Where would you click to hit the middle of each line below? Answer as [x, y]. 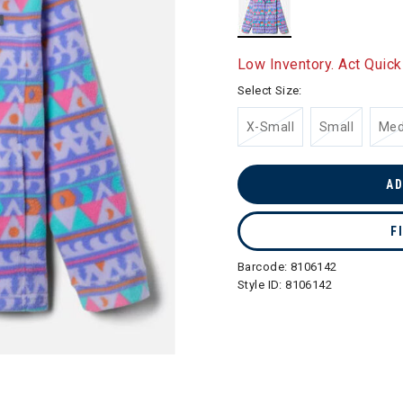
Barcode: [264, 267]
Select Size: [270, 90]
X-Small [270, 127]
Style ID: [262, 285]
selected [291, 47]
